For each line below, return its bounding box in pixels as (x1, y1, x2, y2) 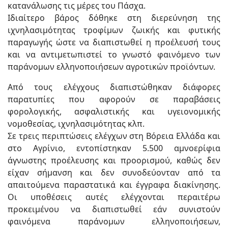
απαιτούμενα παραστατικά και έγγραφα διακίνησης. (8, 179, 220, 190)
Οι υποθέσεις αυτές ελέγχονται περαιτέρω (8, 191, 220, 203)
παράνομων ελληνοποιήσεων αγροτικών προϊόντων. (8, 61, 215, 72)
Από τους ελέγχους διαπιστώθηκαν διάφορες (8, 81, 220, 93)
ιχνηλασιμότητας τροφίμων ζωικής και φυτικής (8, 24, 220, 36)
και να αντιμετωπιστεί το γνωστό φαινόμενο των (8, 49, 220, 60)
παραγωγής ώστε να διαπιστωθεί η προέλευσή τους (8, 37, 220, 48)
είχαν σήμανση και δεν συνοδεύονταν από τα (8, 167, 220, 178)
